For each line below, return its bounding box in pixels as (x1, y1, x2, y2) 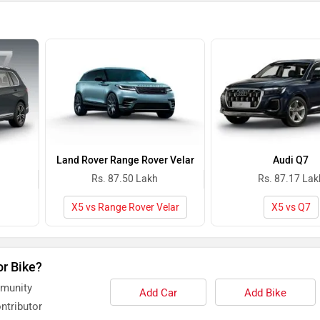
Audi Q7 (273, 154, 309, 167)
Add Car (139, 286, 177, 300)
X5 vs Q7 (271, 201, 311, 214)
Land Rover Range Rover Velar (56, 154, 194, 167)
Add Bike (244, 286, 286, 300)
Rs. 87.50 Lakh (91, 173, 158, 186)
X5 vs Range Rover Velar (71, 201, 179, 214)
